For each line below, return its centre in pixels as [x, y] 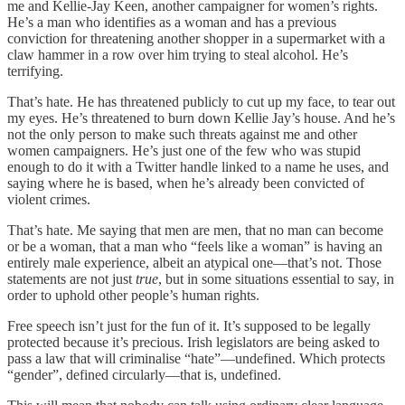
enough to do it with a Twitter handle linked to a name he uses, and [198, 166]
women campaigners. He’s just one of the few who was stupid [184, 150]
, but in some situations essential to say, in [276, 278]
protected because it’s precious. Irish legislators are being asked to [193, 342]
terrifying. [35, 71]
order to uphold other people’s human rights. [133, 295]
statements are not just [71, 278]
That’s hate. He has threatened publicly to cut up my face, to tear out [201, 101]
